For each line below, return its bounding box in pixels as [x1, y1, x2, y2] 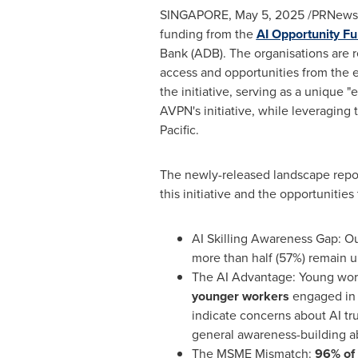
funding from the [159, 25, 257, 43]
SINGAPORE [159, 6, 229, 24]
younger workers [191, 287, 289, 305]
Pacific [159, 121, 196, 139]
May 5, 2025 [234, 6, 304, 24]
